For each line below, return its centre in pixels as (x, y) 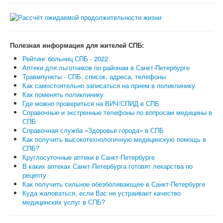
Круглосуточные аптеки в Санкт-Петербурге (89, 157)
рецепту (34, 175)
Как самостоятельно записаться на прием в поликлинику (109, 85)
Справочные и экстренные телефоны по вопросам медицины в (117, 112)
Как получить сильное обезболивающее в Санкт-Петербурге (114, 184)
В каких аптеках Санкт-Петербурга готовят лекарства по (108, 166)
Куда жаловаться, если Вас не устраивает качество (102, 193)
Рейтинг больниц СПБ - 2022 (65, 58)
